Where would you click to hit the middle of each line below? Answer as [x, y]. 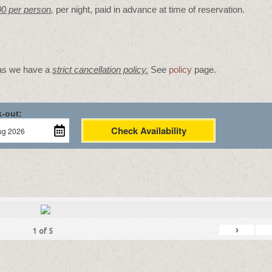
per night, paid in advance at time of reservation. [149, 9]
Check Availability [148, 131]
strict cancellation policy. [100, 70]
